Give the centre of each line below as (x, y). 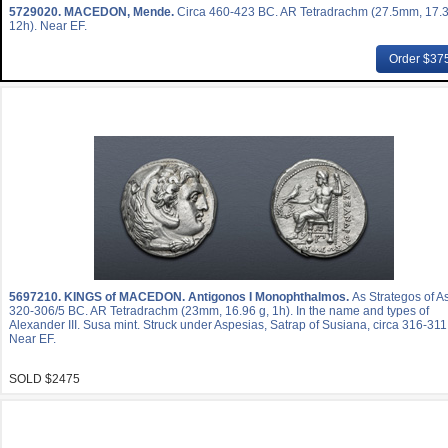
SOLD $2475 (44, 379)
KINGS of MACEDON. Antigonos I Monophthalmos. (208, 297)
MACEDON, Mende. (120, 12)
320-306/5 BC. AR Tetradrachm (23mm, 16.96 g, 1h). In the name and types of (219, 311)
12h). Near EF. (48, 26)
